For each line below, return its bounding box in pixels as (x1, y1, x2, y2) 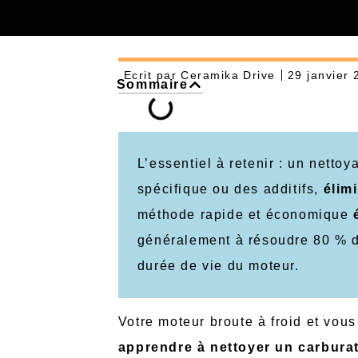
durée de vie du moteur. (137, 258, 300, 272)
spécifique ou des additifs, (137, 181, 324, 196)
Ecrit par (124, 69, 177, 82)
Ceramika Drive (177, 69, 276, 82)
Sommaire (116, 77, 189, 91)
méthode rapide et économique (137, 207, 354, 221)
